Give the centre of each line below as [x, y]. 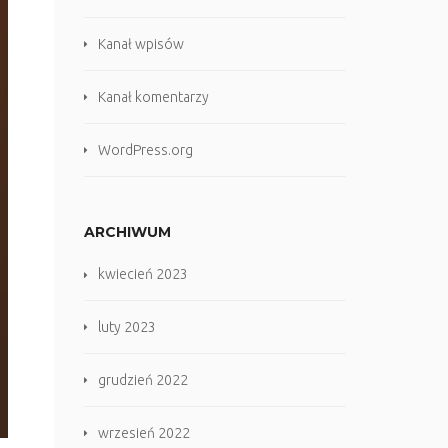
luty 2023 [126, 327]
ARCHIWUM [127, 232]
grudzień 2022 [142, 380]
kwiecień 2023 [142, 274]
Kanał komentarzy [153, 97]
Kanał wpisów [140, 44]
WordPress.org [145, 150]
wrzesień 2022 [143, 433]
